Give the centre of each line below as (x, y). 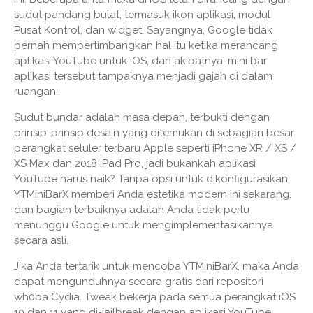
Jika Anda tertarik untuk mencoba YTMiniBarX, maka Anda (156, 267)
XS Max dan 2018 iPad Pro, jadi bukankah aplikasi (135, 164)
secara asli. (41, 241)
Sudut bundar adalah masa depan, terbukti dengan (142, 118)
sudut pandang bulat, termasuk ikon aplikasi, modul (142, 15)
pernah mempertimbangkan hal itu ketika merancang (146, 46)
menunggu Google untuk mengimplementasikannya (144, 225)
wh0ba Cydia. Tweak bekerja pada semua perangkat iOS (155, 297)
